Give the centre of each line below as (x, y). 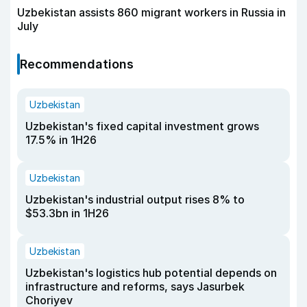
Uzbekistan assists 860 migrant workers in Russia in (151, 12)
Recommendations (77, 64)
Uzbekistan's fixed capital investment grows (142, 126)
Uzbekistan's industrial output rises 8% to (135, 199)
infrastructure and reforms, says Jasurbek (135, 286)
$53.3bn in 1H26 (67, 213)
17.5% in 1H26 (61, 139)
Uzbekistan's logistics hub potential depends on (151, 272)
